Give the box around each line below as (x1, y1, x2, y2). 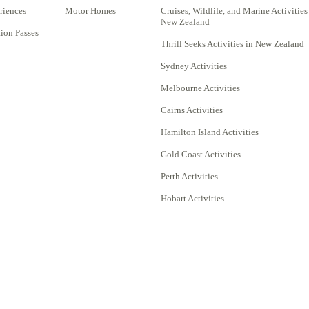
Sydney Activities (161, 61, 227, 71)
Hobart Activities (161, 193, 224, 203)
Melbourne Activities (161, 83, 240, 93)
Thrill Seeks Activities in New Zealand (161, 39, 304, 49)
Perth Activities (161, 171, 218, 181)
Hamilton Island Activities (161, 127, 259, 137)
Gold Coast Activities (161, 149, 241, 159)
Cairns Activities (161, 105, 223, 115)
